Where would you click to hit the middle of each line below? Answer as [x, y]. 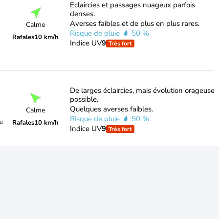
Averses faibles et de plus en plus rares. [134, 23]
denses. [82, 14]
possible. [84, 99]
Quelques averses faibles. [111, 109]
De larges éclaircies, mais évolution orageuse [142, 90]
